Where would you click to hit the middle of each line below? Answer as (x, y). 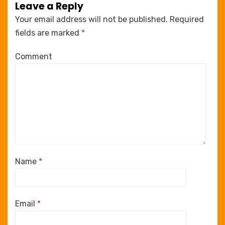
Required (186, 19)
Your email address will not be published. (91, 19)
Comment (34, 57)
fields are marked (48, 33)
